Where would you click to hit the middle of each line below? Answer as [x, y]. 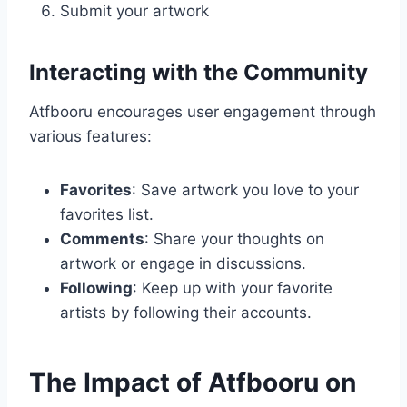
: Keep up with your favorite [233, 288]
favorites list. [107, 215]
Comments [102, 239]
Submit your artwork [134, 11]
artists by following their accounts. [186, 313]
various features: [90, 137]
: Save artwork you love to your [245, 190]
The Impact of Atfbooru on [193, 383]
